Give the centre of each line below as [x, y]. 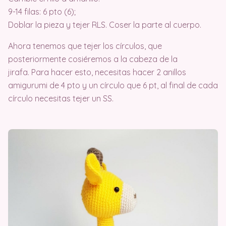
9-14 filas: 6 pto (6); [42, 12]
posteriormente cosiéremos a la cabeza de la [93, 59]
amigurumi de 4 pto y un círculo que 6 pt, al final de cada [113, 86]
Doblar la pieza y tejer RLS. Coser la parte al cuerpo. [105, 25]
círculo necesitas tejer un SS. [61, 99]
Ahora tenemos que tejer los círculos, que [85, 46]
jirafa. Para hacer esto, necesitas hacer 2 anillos [97, 72]
